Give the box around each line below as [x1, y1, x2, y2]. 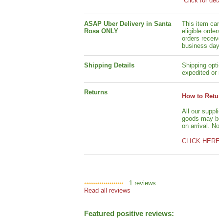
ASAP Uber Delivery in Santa [84, 20, 171, 28]
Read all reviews [84, 187, 131, 195]
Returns [84, 88, 108, 96]
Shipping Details [84, 62, 134, 69]
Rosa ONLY [84, 27, 118, 35]
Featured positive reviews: [84, 210, 174, 218]
